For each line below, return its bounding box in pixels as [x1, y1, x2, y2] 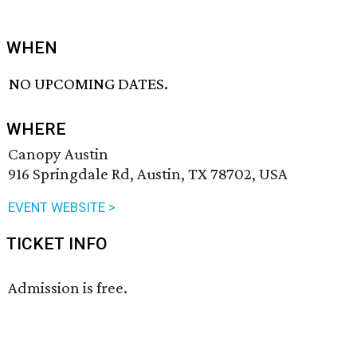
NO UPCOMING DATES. [9, 74, 169, 94]
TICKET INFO [6, 234, 108, 254]
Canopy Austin [8, 144, 108, 164]
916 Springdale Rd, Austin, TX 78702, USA [8, 164, 288, 184]
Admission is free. [8, 278, 127, 298]
